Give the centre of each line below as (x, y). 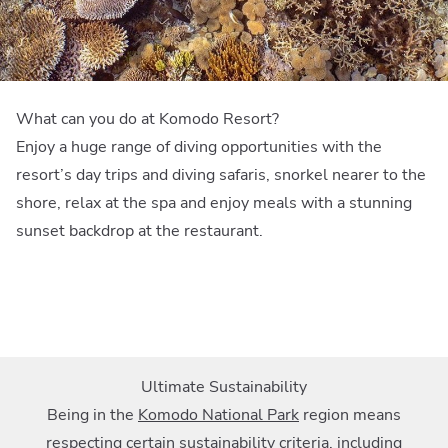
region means (350, 414)
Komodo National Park (218, 414)
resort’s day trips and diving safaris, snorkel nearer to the (221, 174)
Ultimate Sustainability (224, 386)
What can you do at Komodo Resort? (147, 118)
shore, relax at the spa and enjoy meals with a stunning (214, 202)
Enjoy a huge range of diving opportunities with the (199, 146)
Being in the (92, 414)
